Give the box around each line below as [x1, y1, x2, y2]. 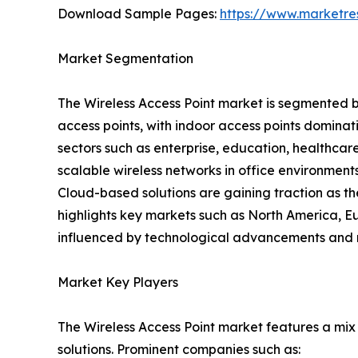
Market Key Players [58, 273, 178, 290]
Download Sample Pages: [58, 5, 220, 22]
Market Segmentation [58, 50, 193, 66]
